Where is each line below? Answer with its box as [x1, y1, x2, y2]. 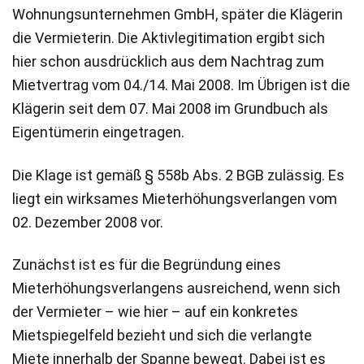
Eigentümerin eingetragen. [12, 123, 184, 141]
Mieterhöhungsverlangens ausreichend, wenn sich [12, 279, 340, 297]
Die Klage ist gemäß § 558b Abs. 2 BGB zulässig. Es [12, 166, 344, 184]
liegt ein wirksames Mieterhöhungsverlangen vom [12, 189, 337, 207]
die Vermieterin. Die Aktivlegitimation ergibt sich [12, 29, 325, 47]
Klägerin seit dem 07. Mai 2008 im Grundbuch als [12, 100, 328, 118]
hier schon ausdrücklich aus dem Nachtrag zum [12, 53, 324, 71]
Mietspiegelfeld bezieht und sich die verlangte [12, 327, 312, 344]
